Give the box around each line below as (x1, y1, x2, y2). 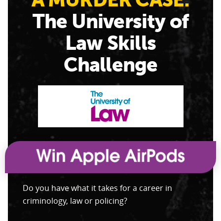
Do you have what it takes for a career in (23, 183, 172, 194)
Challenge (63, 53, 158, 76)
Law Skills (65, 32, 156, 55)
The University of (32, 10, 189, 33)
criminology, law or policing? (23, 195, 127, 207)
